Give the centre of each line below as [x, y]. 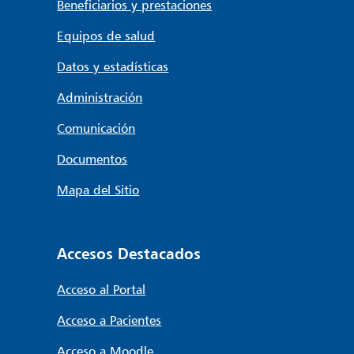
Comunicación [96, 128]
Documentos [92, 158]
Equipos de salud [106, 35]
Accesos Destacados [129, 253]
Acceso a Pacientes [109, 320]
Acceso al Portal [102, 289]
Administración [100, 97]
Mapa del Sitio [98, 189]
